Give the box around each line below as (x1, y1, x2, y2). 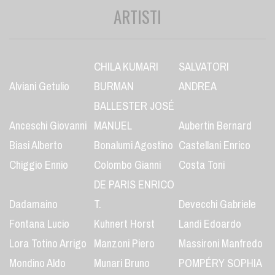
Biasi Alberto (9, 135, 63, 156)
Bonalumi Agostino (93, 135, 173, 156)
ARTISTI (114, 4, 161, 29)
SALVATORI (178, 56, 229, 77)
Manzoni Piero (93, 233, 155, 254)
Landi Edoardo (178, 214, 241, 234)
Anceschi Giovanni (9, 115, 87, 136)
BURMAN (93, 76, 134, 97)
